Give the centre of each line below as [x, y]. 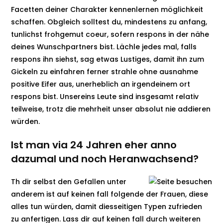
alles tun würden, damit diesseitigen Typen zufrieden [107, 207]
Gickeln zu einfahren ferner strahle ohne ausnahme [105, 72]
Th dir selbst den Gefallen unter [69, 182]
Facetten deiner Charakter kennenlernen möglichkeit [107, 9]
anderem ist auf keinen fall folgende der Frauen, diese [110, 194]
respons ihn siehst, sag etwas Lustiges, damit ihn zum [108, 59]
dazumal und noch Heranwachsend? [105, 159]
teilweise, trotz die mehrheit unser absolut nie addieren [111, 109]
